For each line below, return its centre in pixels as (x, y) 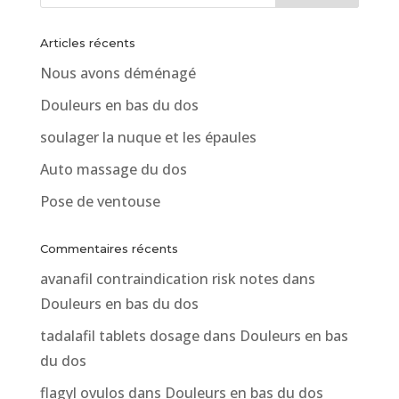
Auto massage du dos (113, 169)
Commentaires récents (109, 248)
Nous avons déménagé (118, 73)
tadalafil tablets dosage (119, 335)
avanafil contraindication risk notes (159, 278)
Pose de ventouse (100, 201)
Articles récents (87, 42)
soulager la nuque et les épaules (148, 137)
